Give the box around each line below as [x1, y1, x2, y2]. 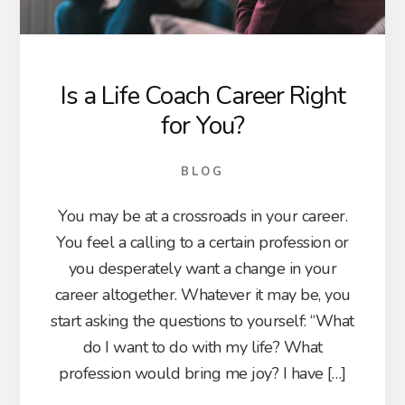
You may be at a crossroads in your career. [58, 204, 347, 227]
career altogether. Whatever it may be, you [54, 283, 351, 306]
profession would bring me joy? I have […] [59, 362, 346, 384]
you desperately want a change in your [68, 257, 337, 279]
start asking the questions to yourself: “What [51, 309, 354, 332]
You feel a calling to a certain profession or [56, 231, 349, 253]
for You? [161, 108, 244, 143]
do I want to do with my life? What [82, 335, 323, 358]
